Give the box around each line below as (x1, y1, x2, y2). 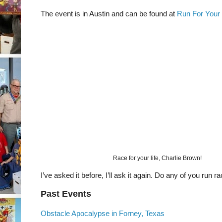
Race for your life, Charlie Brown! (113, 154, 202, 162)
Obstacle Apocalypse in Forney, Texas (41, 209, 165, 218)
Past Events (41, 189, 91, 199)
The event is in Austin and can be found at (41, 9, 177, 18)
